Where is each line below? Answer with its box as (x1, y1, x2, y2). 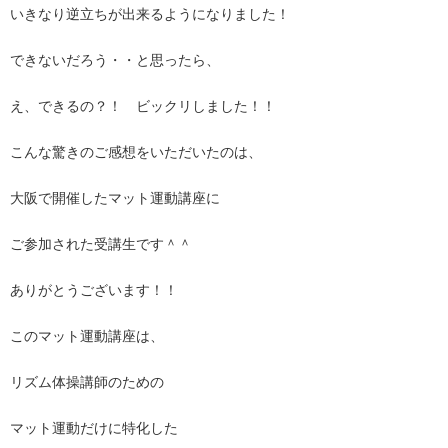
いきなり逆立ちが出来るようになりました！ (10, 6, 290, 22)
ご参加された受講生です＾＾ (10, 236, 192, 252)
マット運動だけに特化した (10, 420, 178, 436)
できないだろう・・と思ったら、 (10, 52, 220, 68)
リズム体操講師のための (10, 374, 164, 390)
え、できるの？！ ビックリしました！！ (10, 98, 276, 114)
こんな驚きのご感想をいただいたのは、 (10, 144, 262, 160)
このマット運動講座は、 (10, 328, 164, 344)
